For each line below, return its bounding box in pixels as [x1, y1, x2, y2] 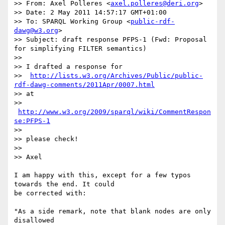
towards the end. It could [14, 180, 115, 188]
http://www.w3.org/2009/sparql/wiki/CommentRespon [18, 108, 211, 116]
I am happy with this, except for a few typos [14, 171, 191, 179]
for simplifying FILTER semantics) [14, 45, 147, 53]
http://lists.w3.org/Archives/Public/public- [30, 72, 203, 80]
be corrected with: [14, 189, 86, 197]
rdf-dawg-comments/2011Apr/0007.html [14, 81, 155, 89]
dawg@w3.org [14, 27, 58, 35]
